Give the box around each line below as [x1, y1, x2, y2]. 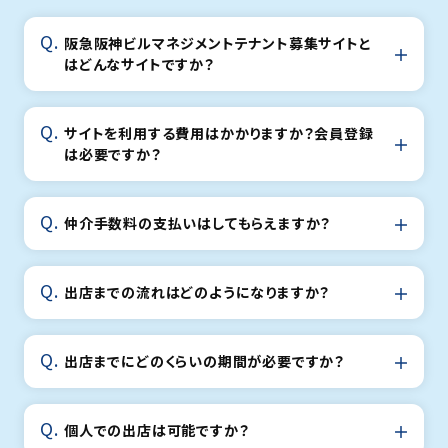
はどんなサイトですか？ [64, 54, 215, 75]
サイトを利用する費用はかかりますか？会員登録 [64, 123, 374, 144]
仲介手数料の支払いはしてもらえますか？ [64, 213, 332, 234]
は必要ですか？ [64, 144, 162, 165]
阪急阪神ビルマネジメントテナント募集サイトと [64, 33, 372, 54]
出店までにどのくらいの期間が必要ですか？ [64, 351, 345, 372]
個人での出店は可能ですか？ [64, 420, 250, 441]
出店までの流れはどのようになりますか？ [64, 282, 331, 303]
